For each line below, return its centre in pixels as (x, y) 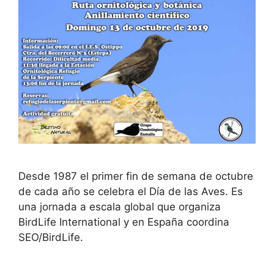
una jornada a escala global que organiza (120, 207)
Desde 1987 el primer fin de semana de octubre (136, 176)
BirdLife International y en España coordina (124, 222)
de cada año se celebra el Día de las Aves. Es (131, 192)
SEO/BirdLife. (51, 238)
